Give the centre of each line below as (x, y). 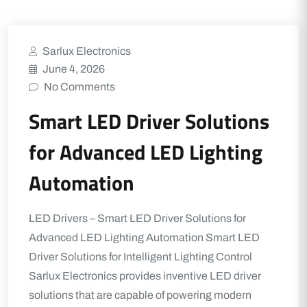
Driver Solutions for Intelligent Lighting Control (140, 257)
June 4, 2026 (74, 69)
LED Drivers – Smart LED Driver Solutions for (137, 218)
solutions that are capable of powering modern (140, 295)
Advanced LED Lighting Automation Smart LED (144, 237)
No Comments (79, 87)
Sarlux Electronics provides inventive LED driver (145, 276)
